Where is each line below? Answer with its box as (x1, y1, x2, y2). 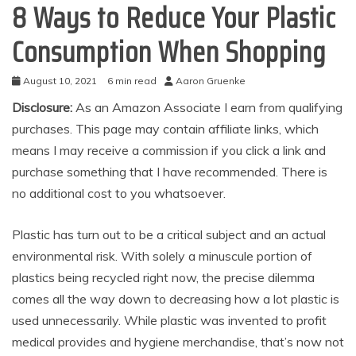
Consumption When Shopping (12, 29, 326, 75)
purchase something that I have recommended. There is (12, 164, 327, 180)
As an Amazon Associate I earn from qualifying (75, 99, 342, 115)
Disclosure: (12, 99, 75, 115)
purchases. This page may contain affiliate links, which (12, 121, 319, 137)
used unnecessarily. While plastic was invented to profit (12, 312, 327, 328)
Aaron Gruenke (176, 75, 246, 87)
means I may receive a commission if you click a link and (12, 142, 326, 158)
